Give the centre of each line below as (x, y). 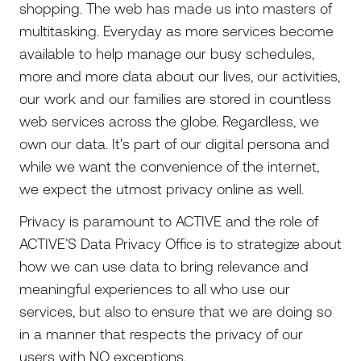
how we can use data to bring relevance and (164, 266)
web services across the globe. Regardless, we (169, 121)
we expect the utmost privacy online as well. (166, 189)
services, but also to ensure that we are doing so (176, 311)
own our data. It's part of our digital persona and (174, 143)
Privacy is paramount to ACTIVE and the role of (169, 221)
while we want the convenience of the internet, (169, 166)
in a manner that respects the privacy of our (161, 334)
